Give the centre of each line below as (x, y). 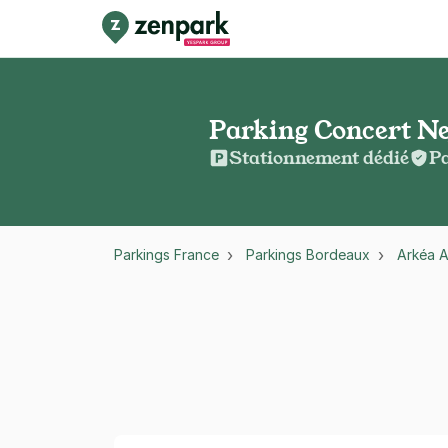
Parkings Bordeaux (308, 254)
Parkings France (166, 254)
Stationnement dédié (319, 157)
